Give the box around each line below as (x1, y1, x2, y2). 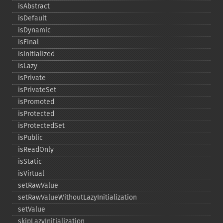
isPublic (18, 133, 43, 142)
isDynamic (18, 26, 51, 34)
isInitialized (18, 50, 55, 58)
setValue (18, 205, 45, 214)
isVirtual (18, 169, 44, 178)
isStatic (18, 157, 42, 166)
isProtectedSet (18, 121, 65, 130)
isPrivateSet (18, 86, 56, 94)
